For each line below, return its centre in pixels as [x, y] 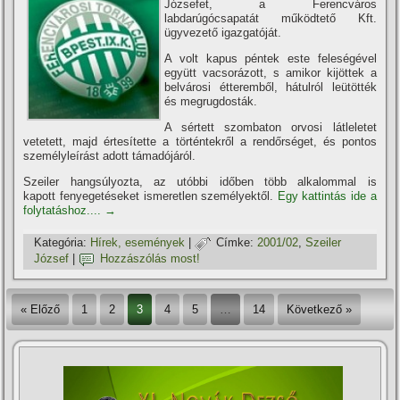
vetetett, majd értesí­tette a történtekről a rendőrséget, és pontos [200, 141]
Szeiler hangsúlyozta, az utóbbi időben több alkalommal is [200, 181]
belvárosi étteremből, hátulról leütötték [271, 87]
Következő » [320, 309]
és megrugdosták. [211, 101]
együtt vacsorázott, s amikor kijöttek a [271, 72]
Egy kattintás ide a [327, 196]
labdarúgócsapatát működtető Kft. [271, 18]
